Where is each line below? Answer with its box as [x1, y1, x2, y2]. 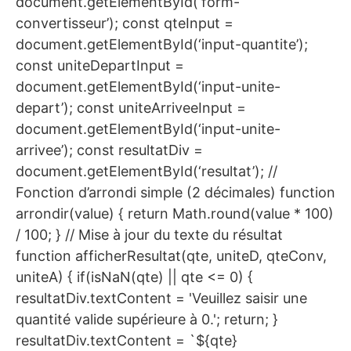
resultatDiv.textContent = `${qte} [16, 332, 237, 349]
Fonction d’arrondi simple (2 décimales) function [16, 184, 335, 201]
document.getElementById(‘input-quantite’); [16, 36, 308, 53]
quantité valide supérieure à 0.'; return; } [16, 311, 278, 328]
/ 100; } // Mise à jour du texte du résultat [16, 226, 283, 244]
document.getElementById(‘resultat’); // [16, 163, 277, 180]
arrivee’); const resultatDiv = [16, 142, 203, 159]
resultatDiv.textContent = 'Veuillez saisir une [16, 290, 307, 307]
